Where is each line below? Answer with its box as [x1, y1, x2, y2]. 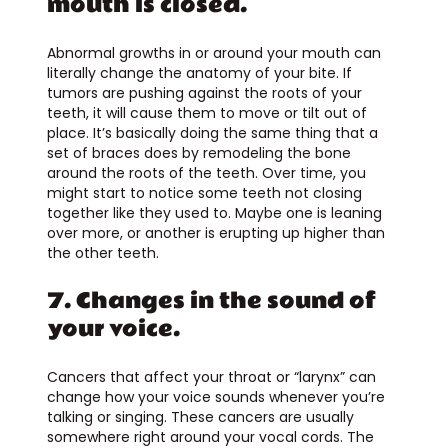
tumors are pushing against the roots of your [46, 82, 362, 103]
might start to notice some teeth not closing [46, 182, 362, 203]
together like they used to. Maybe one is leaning [46, 202, 382, 223]
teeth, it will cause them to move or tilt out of [46, 102, 367, 123]
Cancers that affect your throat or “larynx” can [46, 366, 376, 387]
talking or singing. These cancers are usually [46, 406, 354, 427]
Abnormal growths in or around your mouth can [46, 42, 381, 63]
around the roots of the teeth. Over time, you [46, 162, 366, 183]
